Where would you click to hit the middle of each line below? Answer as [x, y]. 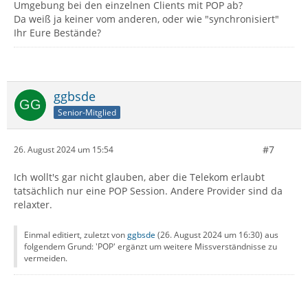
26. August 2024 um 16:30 [210, 234]
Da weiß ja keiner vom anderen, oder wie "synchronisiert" [146, 19]
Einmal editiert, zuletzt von [76, 234]
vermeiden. [46, 258]
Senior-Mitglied [87, 112]
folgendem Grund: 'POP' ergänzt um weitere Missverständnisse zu [151, 246]
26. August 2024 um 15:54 [64, 150]
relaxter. [33, 204]
